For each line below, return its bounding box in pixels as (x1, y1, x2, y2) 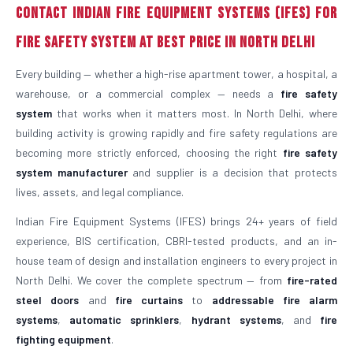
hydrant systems (191, 313, 281, 326)
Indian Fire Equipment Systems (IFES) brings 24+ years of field (16, 214, 337, 228)
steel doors (16, 293, 80, 307)
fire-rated (287, 273, 337, 287)
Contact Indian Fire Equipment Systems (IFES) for (16, 4, 337, 23)
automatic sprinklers (69, 313, 180, 326)
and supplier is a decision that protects (127, 165, 337, 179)
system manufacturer (16, 165, 128, 179)
